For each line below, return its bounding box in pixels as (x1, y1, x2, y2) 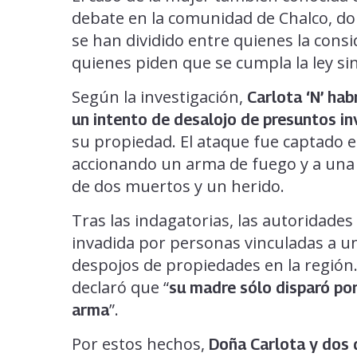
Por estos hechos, (72, 333, 209, 355)
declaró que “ (72, 277, 169, 299)
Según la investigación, (72, 86, 247, 108)
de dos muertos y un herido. (72, 175, 284, 198)
